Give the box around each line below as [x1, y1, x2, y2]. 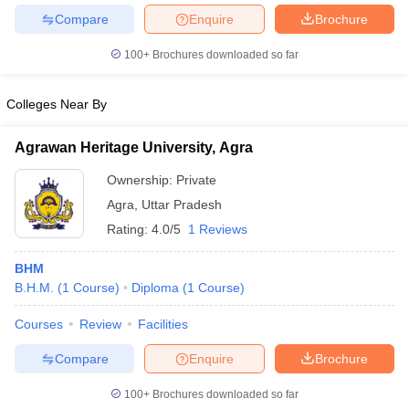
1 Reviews [188, 222, 247, 236]
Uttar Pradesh [142, 197, 222, 212]
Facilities [138, 317, 188, 331]
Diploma [131, 280, 179, 295]
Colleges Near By [6, 97, 107, 111]
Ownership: [107, 173, 176, 187]
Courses [15, 317, 63, 331]
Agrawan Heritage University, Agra [15, 140, 253, 155]
